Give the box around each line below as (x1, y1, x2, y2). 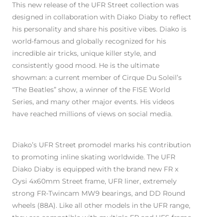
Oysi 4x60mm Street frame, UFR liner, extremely (12, 177, 177, 186)
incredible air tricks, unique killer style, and (12, 49, 156, 58)
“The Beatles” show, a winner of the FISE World (12, 85, 170, 94)
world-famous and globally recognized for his (12, 37, 166, 46)
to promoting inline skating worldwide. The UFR (12, 153, 175, 162)
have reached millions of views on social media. (12, 109, 172, 119)
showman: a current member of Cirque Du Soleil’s (12, 73, 182, 82)
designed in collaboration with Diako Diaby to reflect (12, 13, 191, 22)
